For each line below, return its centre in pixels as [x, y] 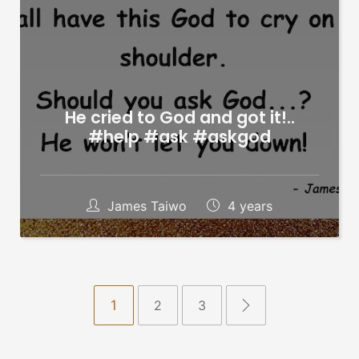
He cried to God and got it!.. [179, 118]
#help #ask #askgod [179, 137]
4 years [248, 206]
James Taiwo [147, 206]
